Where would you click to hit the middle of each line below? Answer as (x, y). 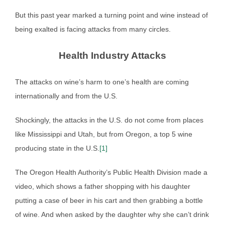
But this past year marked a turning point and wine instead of (111, 15)
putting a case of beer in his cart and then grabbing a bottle (109, 200)
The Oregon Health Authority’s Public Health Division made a (111, 172)
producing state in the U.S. (57, 148)
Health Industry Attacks (113, 55)
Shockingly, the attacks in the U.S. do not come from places (109, 120)
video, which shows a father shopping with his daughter (103, 186)
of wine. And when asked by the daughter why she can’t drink (112, 214)
